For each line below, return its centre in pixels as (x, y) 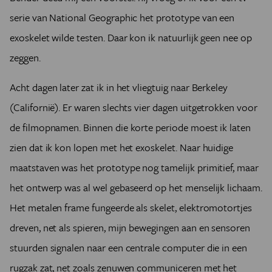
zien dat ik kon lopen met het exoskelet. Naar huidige (122, 148)
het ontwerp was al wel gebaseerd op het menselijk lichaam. (136, 188)
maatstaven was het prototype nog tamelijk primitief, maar (134, 168)
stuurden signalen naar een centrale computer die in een (129, 248)
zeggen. (25, 58)
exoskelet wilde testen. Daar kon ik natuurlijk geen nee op (131, 38)
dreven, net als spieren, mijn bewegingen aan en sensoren (130, 228)
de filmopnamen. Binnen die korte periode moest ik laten (131, 127)
